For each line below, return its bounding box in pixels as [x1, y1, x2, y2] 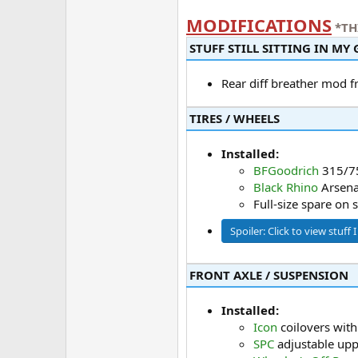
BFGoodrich [253, 162, 319, 179]
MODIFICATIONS [186, 13, 332, 38]
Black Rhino [253, 179, 318, 196]
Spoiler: [230, 223, 268, 238]
